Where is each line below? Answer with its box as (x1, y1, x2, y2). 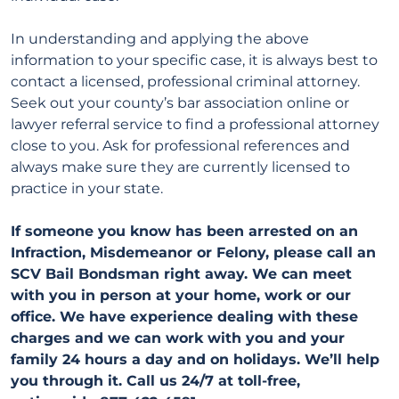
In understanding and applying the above (11, 30, 309, 47)
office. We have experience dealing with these (11, 308, 358, 325)
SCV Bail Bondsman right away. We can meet (11, 265, 352, 282)
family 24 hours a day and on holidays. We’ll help (11, 351, 379, 368)
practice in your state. (11, 180, 163, 197)
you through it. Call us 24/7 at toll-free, (11, 372, 300, 389)
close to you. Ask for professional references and (11, 137, 350, 154)
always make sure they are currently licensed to (11, 159, 350, 175)
